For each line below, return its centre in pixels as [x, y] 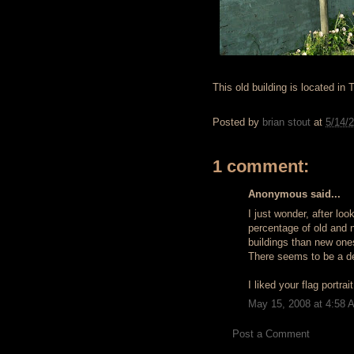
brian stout [286, 122]
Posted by [237, 122]
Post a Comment [271, 333]
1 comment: [261, 166]
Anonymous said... [294, 194]
